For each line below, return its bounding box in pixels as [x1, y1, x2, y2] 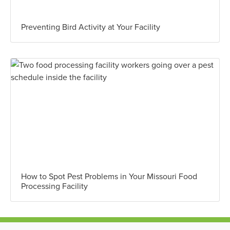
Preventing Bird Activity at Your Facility [21, 21, 160, 33]
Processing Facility [21, 180, 88, 192]
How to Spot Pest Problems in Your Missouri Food [21, 170, 197, 182]
